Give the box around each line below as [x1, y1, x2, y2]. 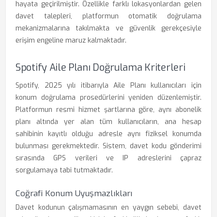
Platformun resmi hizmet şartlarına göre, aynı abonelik [15, 105, 201, 114]
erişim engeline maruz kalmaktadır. [15, 36, 126, 45]
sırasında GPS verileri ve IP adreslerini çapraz [15, 154, 201, 163]
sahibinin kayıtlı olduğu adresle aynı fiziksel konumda [15, 129, 201, 139]
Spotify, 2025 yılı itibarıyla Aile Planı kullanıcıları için [15, 81, 201, 90]
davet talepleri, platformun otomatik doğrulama [15, 12, 201, 21]
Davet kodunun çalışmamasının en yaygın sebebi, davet [15, 203, 201, 212]
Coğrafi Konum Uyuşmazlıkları [15, 188, 132, 199]
